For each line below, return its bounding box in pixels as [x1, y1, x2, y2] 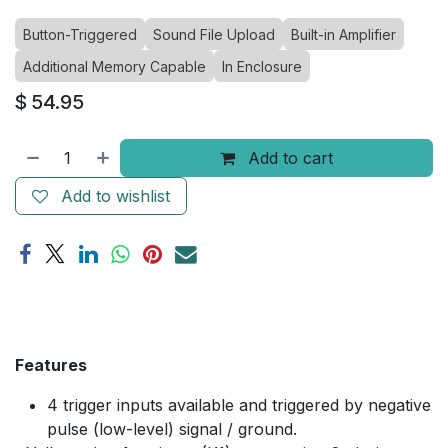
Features [15, 355, 87, 375]
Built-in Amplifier [291, 26, 396, 43]
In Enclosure [222, 58, 302, 75]
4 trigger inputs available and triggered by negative [47, 395, 431, 415]
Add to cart [243, 148, 334, 168]
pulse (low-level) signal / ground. [47, 419, 297, 439]
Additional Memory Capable [23, 58, 206, 75]
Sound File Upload [153, 26, 275, 43]
